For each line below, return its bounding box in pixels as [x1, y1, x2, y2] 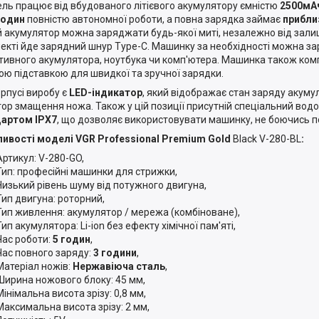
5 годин [53, 233, 90, 245]
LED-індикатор [67, 86, 142, 98]
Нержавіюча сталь [73, 260, 165, 272]
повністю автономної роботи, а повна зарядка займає [25, 13, 283, 25]
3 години [91, 246, 137, 258]
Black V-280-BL [233, 132, 301, 145]
